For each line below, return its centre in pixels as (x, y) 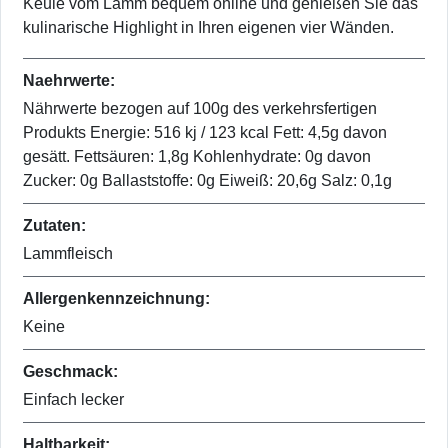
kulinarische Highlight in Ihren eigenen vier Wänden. (208, 28)
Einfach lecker (73, 400)
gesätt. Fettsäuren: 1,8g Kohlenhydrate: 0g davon (197, 157)
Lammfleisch (68, 254)
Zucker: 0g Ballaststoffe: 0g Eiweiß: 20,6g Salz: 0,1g (207, 181)
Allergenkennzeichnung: (116, 299)
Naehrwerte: (69, 81)
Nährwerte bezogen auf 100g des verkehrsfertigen (200, 109)
